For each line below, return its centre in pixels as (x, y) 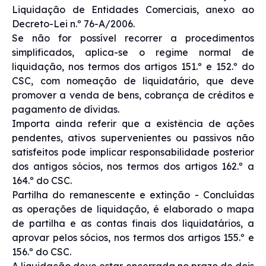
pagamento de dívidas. (66, 109)
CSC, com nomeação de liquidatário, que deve (133, 80)
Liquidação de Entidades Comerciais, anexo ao (133, 9)
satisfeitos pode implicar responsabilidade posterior (133, 152)
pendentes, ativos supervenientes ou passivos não (133, 137)
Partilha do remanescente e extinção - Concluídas (133, 194)
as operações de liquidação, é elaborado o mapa (133, 209)
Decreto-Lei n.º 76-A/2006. (73, 23)
